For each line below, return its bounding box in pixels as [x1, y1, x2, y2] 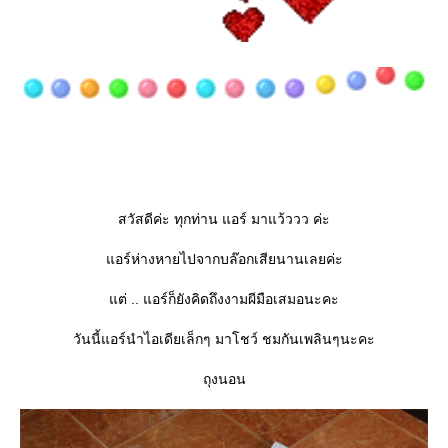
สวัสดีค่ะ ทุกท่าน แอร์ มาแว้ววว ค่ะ [118, 210, 330, 227]
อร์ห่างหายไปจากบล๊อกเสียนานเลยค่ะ [105, 250, 343, 267]
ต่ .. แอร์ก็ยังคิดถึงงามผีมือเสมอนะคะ [109, 290, 339, 307]
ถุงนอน [202, 370, 246, 387]
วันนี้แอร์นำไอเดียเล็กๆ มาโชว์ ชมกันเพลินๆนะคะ [73, 330, 375, 347]
